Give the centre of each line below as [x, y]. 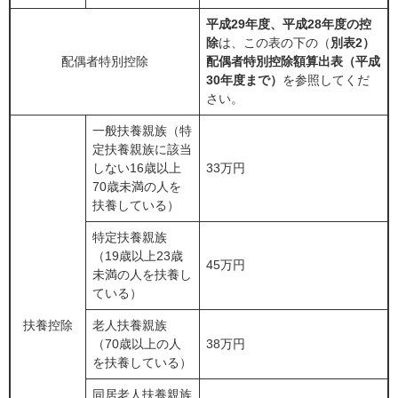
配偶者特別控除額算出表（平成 [293, 62]
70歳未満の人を [137, 187]
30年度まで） [244, 80]
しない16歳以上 [137, 168]
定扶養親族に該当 [142, 150]
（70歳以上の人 [137, 344]
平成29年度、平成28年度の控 [289, 24]
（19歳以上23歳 [138, 256]
